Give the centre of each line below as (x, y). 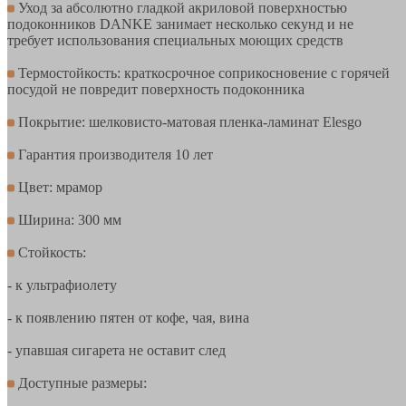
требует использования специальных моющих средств (175, 40)
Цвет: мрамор (58, 187)
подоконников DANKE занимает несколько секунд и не (180, 24)
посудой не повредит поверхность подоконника (156, 89)
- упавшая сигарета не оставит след (116, 350)
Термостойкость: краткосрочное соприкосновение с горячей (202, 72)
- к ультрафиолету (62, 285)
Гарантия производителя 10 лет (114, 154)
